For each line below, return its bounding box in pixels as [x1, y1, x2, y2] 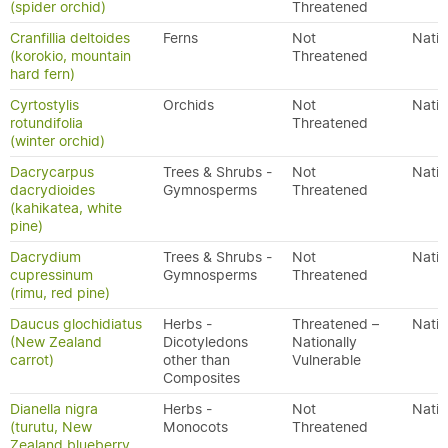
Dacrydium [10, 248, 81, 266]
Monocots [163, 418, 228, 436]
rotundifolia [10, 114, 83, 132]
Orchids [163, 96, 214, 114]
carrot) [10, 351, 54, 369]
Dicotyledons [163, 333, 248, 351]
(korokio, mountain [10, 47, 131, 65]
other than [163, 351, 230, 369]
